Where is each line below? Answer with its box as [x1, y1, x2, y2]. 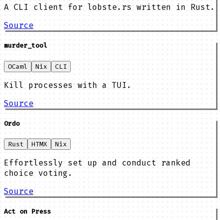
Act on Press [4, 207, 51, 216]
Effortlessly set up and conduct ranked [4, 157, 191, 168]
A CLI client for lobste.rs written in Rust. [4, 2, 215, 13]
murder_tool [4, 41, 47, 50]
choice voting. [4, 167, 73, 178]
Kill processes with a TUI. [4, 80, 132, 90]
